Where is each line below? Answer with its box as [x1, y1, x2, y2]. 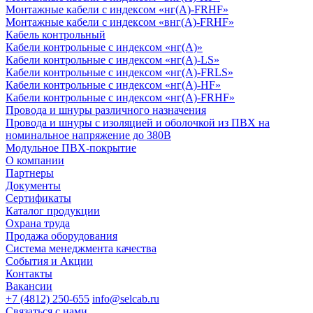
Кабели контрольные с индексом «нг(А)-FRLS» [6, 66, 233, 78]
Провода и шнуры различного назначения [6, 103, 206, 116]
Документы [6, 179, 61, 191]
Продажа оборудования [6, 229, 117, 242]
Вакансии [6, 279, 52, 292]
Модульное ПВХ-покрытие [6, 141, 136, 154]
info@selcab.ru [92, 292, 159, 305]
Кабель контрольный [6, 28, 105, 41]
